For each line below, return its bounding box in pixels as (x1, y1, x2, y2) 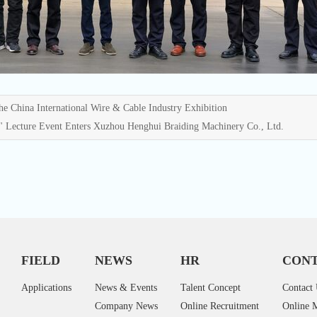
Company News (94, 301, 158, 311)
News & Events (94, 282, 157, 293)
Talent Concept (180, 282, 241, 293)
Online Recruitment (180, 301, 259, 311)
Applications (21, 282, 71, 293)
